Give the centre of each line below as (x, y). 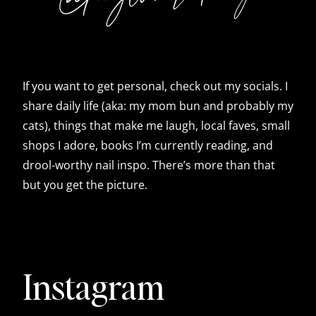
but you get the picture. (85, 184)
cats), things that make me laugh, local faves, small (156, 125)
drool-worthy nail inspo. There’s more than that (149, 165)
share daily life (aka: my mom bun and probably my (158, 105)
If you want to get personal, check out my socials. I (155, 86)
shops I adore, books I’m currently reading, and (148, 145)
